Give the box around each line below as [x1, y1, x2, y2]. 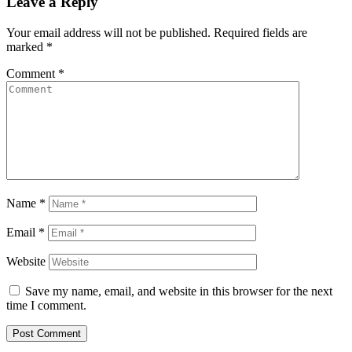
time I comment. [6, 299, 86, 313]
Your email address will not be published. [6, 26, 211, 40]
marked [6, 40, 46, 54]
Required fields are [214, 26, 307, 40]
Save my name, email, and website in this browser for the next [25, 284, 332, 299]
